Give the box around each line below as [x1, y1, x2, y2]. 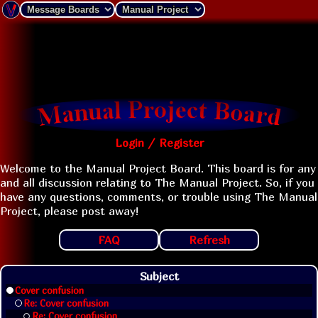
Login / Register [114, 136, 204, 150]
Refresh [188, 233, 230, 247]
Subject [139, 269, 179, 283]
